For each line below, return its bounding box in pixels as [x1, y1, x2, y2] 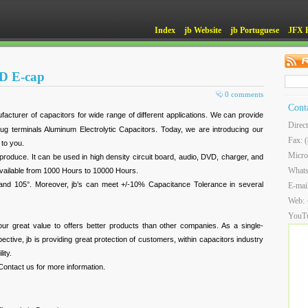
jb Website [184, 25, 221, 35]
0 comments [225, 90, 263, 98]
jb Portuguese [230, 25, 279, 35]
